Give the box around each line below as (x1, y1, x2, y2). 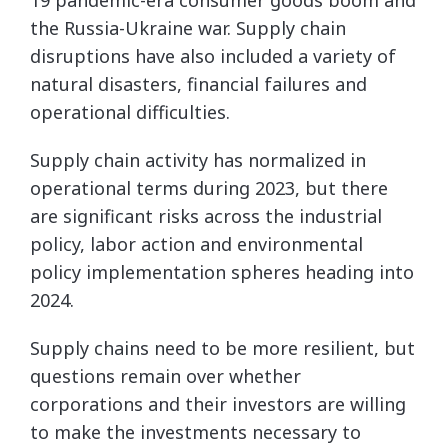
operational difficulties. (30, 99, 230, 124)
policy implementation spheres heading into (30, 259, 414, 284)
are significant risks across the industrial (30, 203, 382, 228)
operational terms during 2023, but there (30, 175, 388, 200)
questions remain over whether (30, 363, 301, 388)
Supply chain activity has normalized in (30, 147, 366, 172)
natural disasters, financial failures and (30, 71, 367, 96)
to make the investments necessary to (30, 419, 361, 444)
